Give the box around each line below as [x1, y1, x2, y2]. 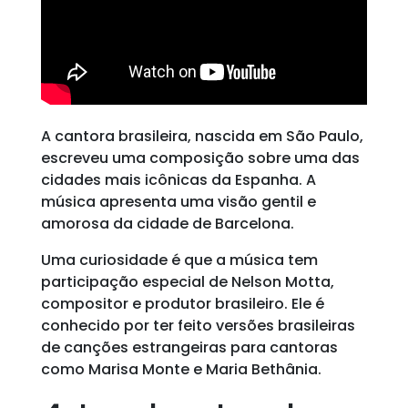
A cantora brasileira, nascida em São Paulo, [40, 126, 363, 147]
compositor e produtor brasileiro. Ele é [40, 293, 324, 314]
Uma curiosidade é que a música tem [40, 250, 318, 270]
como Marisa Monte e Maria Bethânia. [40, 359, 321, 380]
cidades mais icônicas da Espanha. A [40, 169, 316, 190]
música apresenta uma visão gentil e [40, 191, 316, 212]
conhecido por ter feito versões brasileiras [40, 315, 355, 336]
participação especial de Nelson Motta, [40, 271, 334, 292]
